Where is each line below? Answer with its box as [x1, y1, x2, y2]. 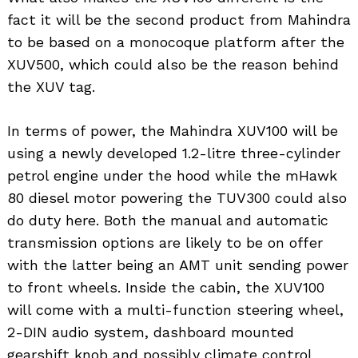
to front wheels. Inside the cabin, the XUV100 [7, 279, 324, 296]
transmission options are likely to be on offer [7, 234, 323, 252]
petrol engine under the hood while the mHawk [7, 167, 337, 185]
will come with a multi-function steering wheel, [7, 301, 344, 319]
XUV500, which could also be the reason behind [7, 56, 339, 74]
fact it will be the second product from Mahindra [7, 11, 351, 29]
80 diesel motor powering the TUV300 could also [7, 189, 347, 207]
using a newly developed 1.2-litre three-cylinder [7, 145, 340, 162]
